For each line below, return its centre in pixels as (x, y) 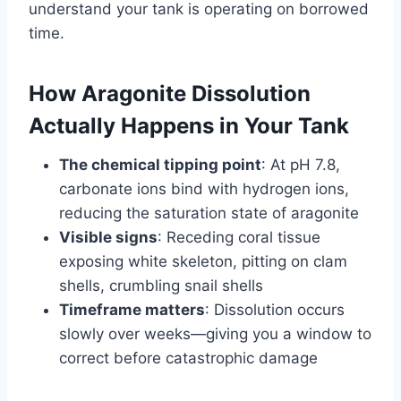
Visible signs (108, 237)
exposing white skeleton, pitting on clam (203, 261)
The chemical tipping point (160, 164)
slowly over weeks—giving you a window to (215, 333)
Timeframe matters (132, 309)
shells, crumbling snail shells (161, 285)
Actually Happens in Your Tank (189, 125)
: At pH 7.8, (301, 164)
